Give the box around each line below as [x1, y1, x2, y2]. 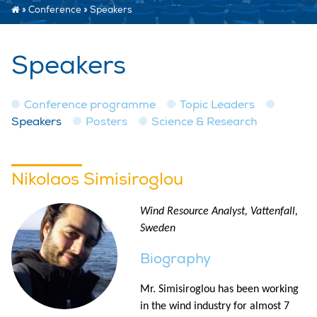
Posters [86, 114, 127, 129]
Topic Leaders [180, 97, 255, 112]
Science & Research [151, 114, 258, 129]
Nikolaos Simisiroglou [11, 168, 183, 190]
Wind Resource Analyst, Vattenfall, [140, 205, 298, 217]
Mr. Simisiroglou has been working [140, 283, 299, 295]
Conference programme [24, 97, 156, 112]
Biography [140, 249, 211, 267]
